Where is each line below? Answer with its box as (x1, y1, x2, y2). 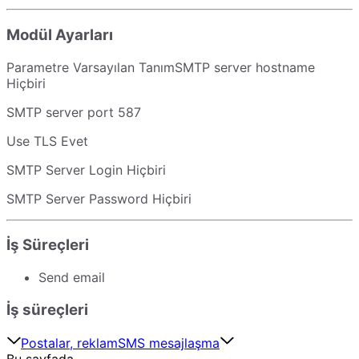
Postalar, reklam (21, 335, 118, 352)
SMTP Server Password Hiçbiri (6, 190, 192, 207)
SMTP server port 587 (6, 103, 141, 120)
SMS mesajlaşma (118, 335, 220, 352)
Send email (38, 269, 105, 286)
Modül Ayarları (6, 25, 113, 44)
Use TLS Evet (6, 132, 88, 149)
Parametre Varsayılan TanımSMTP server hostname (6, 58, 315, 75)
